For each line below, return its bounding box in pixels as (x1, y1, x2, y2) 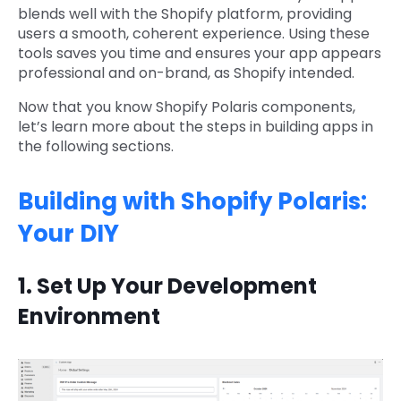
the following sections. (18, 136, 174, 158)
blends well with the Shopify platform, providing (18, 4, 352, 25)
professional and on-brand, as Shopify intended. (18, 63, 354, 84)
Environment (18, 302, 160, 332)
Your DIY (18, 218, 119, 251)
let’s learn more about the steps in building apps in (18, 116, 373, 138)
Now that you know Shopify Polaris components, (18, 97, 355, 118)
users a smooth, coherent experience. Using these (18, 23, 370, 45)
